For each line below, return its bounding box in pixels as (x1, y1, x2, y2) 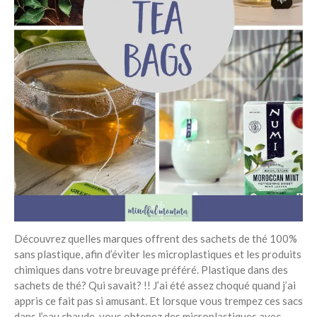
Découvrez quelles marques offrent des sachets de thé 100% (14, 231, 297, 245)
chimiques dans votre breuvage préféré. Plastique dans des (14, 263, 288, 276)
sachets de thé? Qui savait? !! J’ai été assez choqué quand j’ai (14, 278, 296, 292)
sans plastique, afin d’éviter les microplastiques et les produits (14, 247, 301, 260)
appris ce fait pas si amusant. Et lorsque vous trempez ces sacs (14, 294, 303, 307)
